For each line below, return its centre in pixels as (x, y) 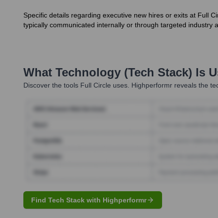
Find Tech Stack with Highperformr (89, 200)
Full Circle (96, 85)
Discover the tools (51, 85)
